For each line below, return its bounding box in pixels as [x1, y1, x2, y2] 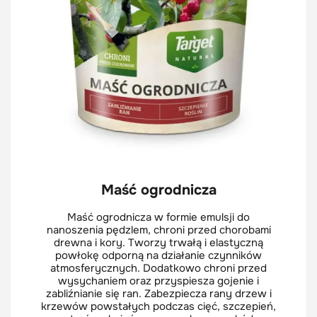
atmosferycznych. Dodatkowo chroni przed [50, 260, 267, 275]
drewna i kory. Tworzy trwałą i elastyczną [54, 235, 263, 250]
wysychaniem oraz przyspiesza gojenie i [58, 273, 259, 288]
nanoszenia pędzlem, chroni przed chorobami [46, 222, 271, 237]
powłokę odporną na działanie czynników [55, 248, 262, 263]
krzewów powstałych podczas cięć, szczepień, [41, 299, 276, 313]
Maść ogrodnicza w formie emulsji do [67, 209, 250, 224]
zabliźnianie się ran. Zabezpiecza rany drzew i [45, 286, 272, 301]
